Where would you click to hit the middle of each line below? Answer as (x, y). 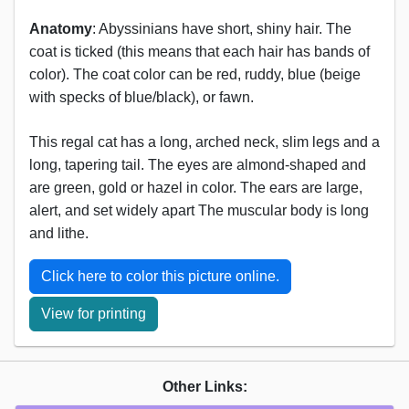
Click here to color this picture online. (160, 276)
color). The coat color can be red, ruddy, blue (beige (195, 74)
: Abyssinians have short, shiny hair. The (222, 28)
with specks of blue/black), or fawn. (142, 97)
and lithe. (59, 233)
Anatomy (61, 28)
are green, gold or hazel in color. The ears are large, (196, 187)
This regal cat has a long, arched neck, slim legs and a (204, 142)
